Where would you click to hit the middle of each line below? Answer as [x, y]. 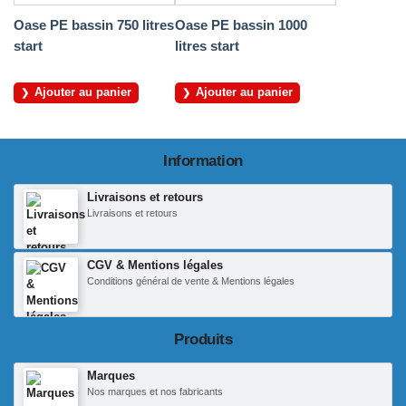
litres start [207, 46]
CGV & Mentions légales [155, 266]
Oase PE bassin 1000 [241, 25]
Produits [203, 340]
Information [203, 161]
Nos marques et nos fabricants [155, 392]
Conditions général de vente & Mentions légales [191, 281]
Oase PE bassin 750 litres [94, 25]
